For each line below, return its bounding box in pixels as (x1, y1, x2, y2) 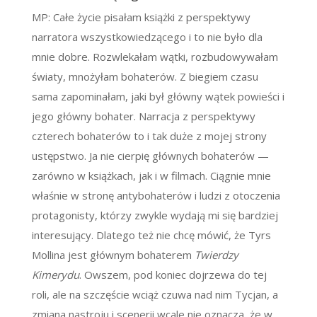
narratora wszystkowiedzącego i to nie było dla (31, 30, 263, 45)
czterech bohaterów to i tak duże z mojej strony (31, 129, 267, 144)
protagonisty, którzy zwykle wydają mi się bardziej (31, 208, 278, 223)
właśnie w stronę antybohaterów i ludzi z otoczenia (31, 188, 280, 203)
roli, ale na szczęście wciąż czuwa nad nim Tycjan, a (31, 287, 278, 302)
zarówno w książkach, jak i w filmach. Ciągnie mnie (31, 168, 271, 183)
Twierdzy (194, 248, 238, 263)
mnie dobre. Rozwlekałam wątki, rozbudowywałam (31, 50, 278, 64)
